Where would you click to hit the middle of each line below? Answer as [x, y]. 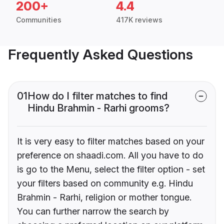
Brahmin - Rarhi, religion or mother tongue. [104, 197]
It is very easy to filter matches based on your [111, 141]
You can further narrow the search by [93, 211]
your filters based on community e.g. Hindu [105, 183]
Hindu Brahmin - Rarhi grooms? [98, 108]
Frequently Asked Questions [100, 55]
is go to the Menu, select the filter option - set [111, 169]
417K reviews [139, 20]
